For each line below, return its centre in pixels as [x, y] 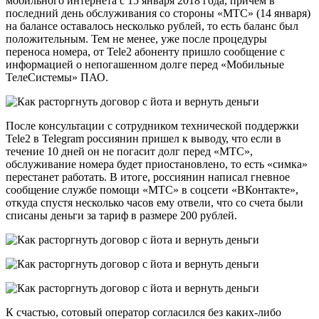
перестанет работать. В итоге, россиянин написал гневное [148, 177]
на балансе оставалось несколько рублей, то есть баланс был [152, 26]
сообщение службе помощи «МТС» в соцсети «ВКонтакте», [152, 190]
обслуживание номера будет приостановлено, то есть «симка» [157, 164]
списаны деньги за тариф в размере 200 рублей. [121, 216]
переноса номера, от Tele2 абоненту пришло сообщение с [145, 52]
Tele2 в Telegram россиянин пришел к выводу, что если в [143, 139]
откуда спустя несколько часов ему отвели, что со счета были [155, 203]
